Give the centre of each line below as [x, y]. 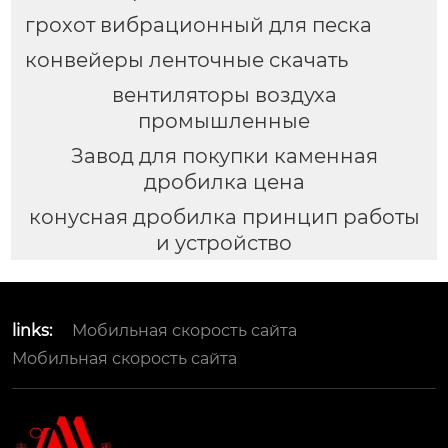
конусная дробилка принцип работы [224, 216]
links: [32, 331]
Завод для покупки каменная [224, 155]
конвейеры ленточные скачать [186, 59]
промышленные [224, 120]
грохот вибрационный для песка [198, 24]
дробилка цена [224, 181]
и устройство [224, 242]
